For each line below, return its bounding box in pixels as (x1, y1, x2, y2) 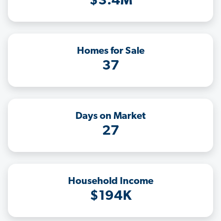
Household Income (68, 177, 153, 187)
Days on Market (75, 111, 146, 122)
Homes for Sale (76, 46, 145, 57)
